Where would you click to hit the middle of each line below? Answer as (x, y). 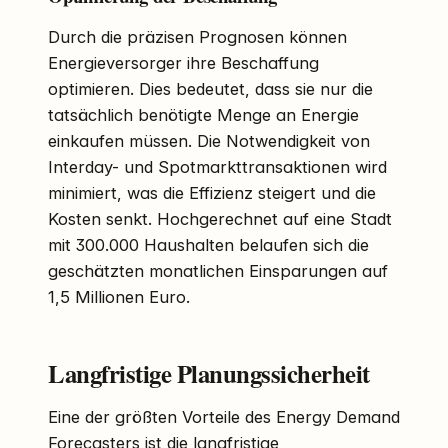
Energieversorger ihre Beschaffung (183, 63)
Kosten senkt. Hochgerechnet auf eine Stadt (220, 219)
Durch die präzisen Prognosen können (197, 37)
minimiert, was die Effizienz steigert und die (212, 193)
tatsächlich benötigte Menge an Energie (203, 115)
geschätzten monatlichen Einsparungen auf (218, 271)
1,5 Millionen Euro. (119, 297)
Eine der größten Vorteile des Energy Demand (224, 417)
